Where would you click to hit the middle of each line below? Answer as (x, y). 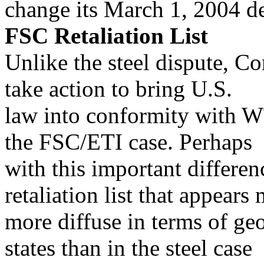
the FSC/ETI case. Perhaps (128, 142)
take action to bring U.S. (118, 89)
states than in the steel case (128, 248)
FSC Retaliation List (106, 36)
